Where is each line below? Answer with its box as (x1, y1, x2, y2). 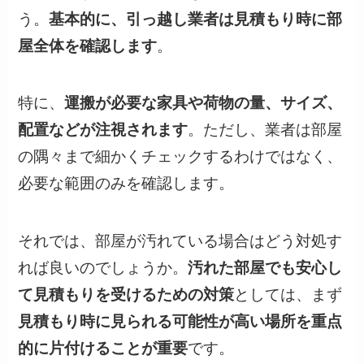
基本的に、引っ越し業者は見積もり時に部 (49, 10, 343, 28)
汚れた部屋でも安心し (188, 259, 343, 277)
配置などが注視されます (18, 121, 188, 139)
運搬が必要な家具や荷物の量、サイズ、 (64, 94, 343, 112)
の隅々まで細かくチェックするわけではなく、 (18, 148, 343, 166)
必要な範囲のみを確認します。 (18, 175, 235, 193)
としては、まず (234, 286, 343, 304)
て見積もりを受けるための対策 (18, 286, 235, 304)
